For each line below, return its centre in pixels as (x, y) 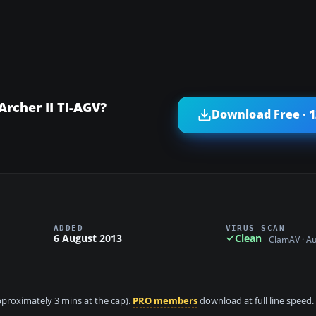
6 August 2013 (88, 238)
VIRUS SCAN (255, 227)
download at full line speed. (256, 301)
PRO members (165, 301)
